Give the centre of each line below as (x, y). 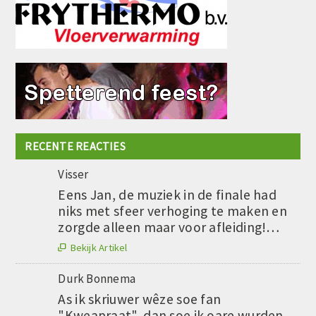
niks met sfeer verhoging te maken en (172, 211)
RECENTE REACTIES (75, 146)
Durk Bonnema (97, 278)
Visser (73, 174)
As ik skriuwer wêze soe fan (140, 299)
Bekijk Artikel (99, 247)
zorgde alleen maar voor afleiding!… (169, 227)
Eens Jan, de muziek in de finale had (167, 194)
